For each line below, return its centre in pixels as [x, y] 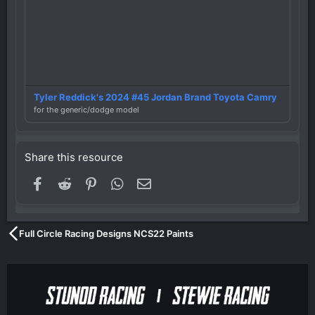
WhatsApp [150, 182]
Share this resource [74, 157]
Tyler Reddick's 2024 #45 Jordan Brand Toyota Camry [155, 97]
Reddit [88, 182]
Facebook [69, 182]
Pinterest [120, 182]
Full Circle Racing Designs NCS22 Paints [107, 233]
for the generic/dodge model [86, 110]
